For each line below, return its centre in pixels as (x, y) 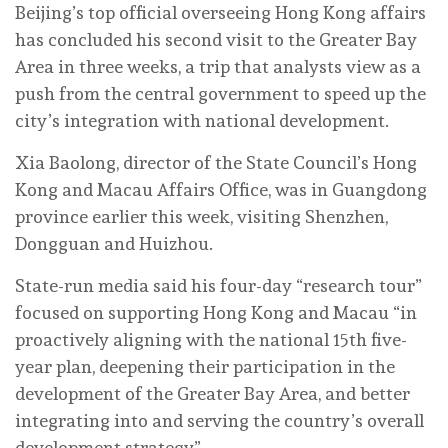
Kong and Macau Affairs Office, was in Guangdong (221, 189)
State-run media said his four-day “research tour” (218, 285)
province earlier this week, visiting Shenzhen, (201, 216)
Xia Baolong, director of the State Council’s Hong (216, 162)
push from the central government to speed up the (220, 93)
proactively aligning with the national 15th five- (211, 339)
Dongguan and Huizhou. (114, 243)
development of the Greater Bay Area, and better (212, 393)
